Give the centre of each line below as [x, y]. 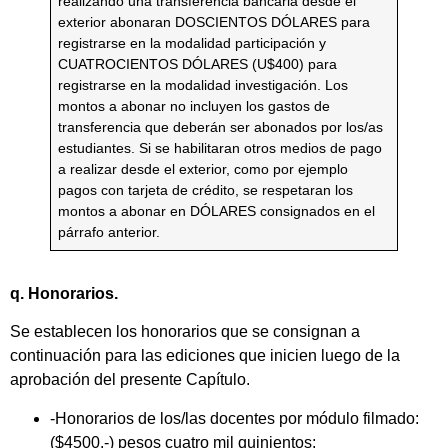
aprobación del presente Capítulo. [130, 380]
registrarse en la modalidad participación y [192, 43]
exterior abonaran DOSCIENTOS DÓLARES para [214, 22]
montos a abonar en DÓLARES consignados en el [217, 211]
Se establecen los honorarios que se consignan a [185, 332]
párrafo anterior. [109, 232]
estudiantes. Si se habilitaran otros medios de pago [220, 148]
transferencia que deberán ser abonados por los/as [221, 127]
